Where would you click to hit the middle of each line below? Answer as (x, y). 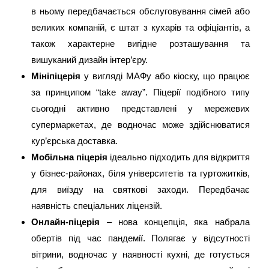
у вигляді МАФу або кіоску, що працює (167, 76)
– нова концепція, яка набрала (175, 222)
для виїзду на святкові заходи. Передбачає (141, 189)
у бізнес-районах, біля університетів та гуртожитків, (141, 173)
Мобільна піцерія (70, 157)
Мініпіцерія (58, 76)
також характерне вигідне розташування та (141, 44)
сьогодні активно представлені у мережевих (141, 108)
